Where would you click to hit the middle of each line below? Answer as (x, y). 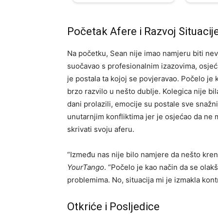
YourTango (86, 167)
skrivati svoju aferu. (101, 129)
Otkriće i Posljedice (113, 207)
